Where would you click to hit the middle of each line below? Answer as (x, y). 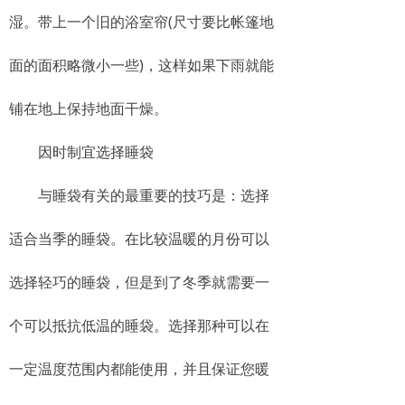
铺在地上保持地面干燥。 (89, 108)
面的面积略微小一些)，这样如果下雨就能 (141, 65)
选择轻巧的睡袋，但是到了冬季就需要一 (139, 282)
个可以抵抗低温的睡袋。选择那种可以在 (139, 325)
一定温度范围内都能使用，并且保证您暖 (139, 369)
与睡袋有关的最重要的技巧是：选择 (139, 195)
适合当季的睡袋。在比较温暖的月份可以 (139, 239)
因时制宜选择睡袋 (81, 152)
